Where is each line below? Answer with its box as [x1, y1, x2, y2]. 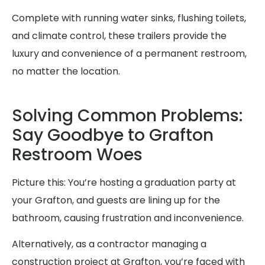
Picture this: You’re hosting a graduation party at [12, 175, 236, 189]
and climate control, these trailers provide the [12, 29, 227, 43]
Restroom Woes [12, 143, 143, 166]
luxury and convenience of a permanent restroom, [12, 47, 247, 61]
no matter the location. [12, 64, 120, 79]
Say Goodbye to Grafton [12, 123, 214, 147]
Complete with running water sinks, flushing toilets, [12, 11, 246, 25]
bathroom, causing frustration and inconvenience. [12, 211, 244, 225]
